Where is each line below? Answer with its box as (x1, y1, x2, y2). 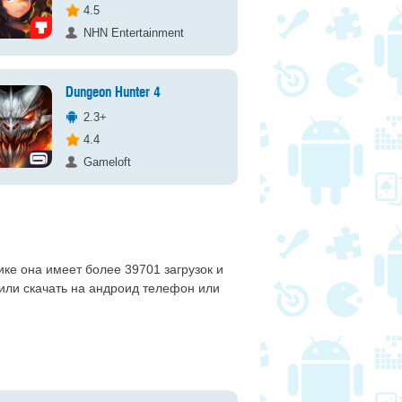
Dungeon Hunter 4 (66, 86, 162, 100)
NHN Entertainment (83, 26, 185, 39)
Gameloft (83, 155, 132, 169)
